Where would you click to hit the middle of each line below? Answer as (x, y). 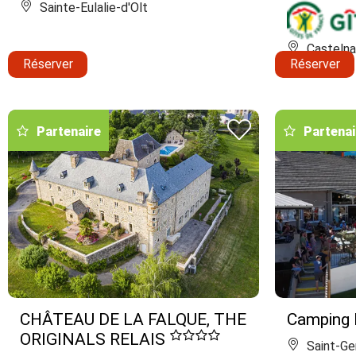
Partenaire (69, 131)
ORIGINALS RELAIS (95, 339)
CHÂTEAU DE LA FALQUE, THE (133, 319)
